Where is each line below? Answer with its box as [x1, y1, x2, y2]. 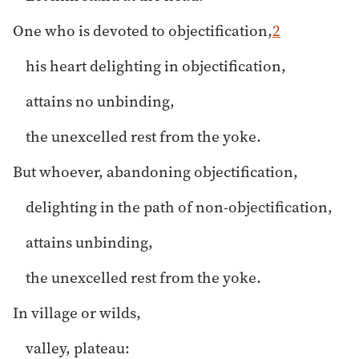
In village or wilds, [13, 301, 141, 323]
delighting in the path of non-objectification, [26, 196, 333, 217]
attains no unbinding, [26, 90, 175, 111]
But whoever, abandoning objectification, [13, 160, 298, 182]
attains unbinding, [26, 231, 153, 252]
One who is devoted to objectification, [13, 19, 272, 41]
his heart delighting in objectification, [26, 54, 286, 76]
